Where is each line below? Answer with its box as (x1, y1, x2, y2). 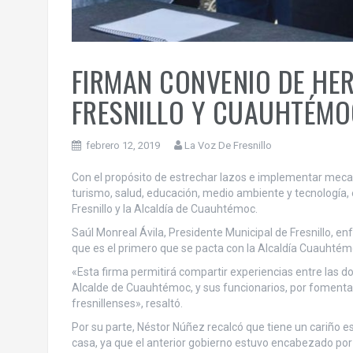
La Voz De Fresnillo (184, 139, 272, 152)
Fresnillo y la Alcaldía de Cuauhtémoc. (71, 203, 258, 216)
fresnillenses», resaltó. (71, 297, 183, 310)
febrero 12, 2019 (85, 139, 160, 152)
